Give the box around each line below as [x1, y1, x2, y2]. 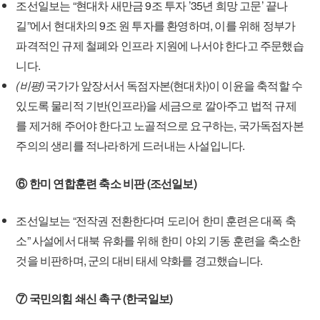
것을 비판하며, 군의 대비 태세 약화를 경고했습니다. [16, 252, 263, 269]
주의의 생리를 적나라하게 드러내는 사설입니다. [16, 137, 245, 154]
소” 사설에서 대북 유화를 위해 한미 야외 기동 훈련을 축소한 [16, 232, 301, 249]
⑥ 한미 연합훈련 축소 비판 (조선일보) [16, 175, 196, 191]
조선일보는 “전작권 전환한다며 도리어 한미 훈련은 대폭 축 [16, 212, 296, 229]
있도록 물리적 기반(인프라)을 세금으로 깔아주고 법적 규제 [16, 97, 296, 114]
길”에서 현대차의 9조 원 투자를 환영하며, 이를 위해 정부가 [16, 17, 296, 34]
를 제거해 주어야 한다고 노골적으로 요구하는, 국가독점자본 [16, 117, 304, 134]
